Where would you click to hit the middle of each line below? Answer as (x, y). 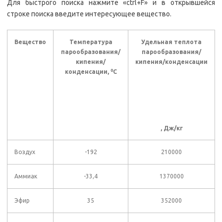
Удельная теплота (171, 42)
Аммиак (26, 176)
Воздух (25, 152)
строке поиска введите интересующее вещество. (89, 14)
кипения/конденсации (171, 62)
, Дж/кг (171, 128)
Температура (91, 42)
